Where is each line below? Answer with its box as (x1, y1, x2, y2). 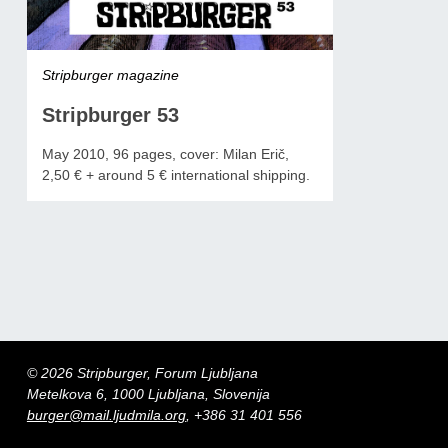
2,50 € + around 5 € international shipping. (41, 166, 310, 183)
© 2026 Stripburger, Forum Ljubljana (26, 364, 258, 381)
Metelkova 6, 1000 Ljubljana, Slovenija (26, 385, 270, 402)
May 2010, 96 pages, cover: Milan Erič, (41, 145, 289, 162)
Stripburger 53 (41, 103, 179, 126)
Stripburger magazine (41, 66, 179, 83)
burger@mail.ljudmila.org (26, 406, 186, 423)
